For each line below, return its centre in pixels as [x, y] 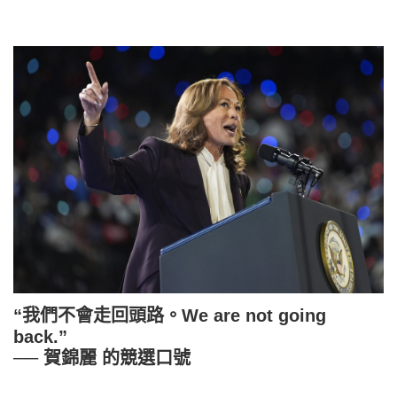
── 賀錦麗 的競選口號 [102, 358]
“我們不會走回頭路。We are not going [170, 315]
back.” [40, 336]
